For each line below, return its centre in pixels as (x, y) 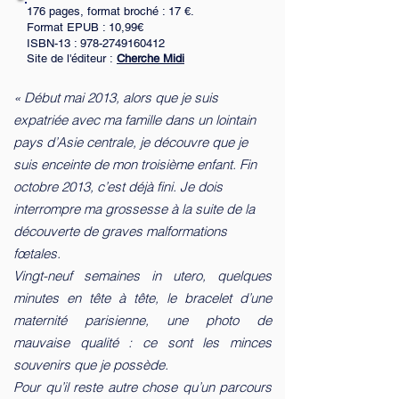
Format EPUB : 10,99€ (85, 27)
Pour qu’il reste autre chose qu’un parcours (142, 387)
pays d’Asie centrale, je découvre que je (130, 142)
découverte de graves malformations (120, 231)
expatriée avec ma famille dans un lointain (134, 120)
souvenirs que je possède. (91, 365)
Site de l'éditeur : (72, 58)
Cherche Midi (151, 58)
